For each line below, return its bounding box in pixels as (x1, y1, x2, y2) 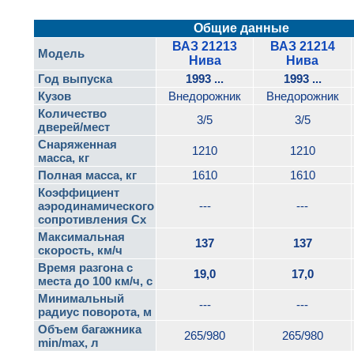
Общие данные (193, 21, 289, 35)
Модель (38, 47, 85, 60)
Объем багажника (38, 322, 141, 336)
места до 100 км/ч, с (38, 274, 153, 288)
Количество (38, 107, 107, 120)
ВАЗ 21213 (172, 40, 237, 53)
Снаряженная (38, 137, 117, 151)
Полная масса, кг (38, 168, 137, 182)
